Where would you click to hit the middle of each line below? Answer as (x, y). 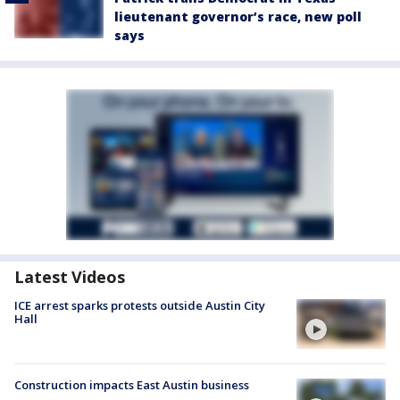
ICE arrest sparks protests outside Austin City (140, 305)
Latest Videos (70, 276)
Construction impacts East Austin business (132, 384)
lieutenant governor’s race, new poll (238, 16)
